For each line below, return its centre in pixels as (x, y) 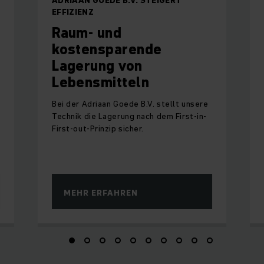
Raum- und (87, 32)
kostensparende (107, 49)
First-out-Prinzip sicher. (98, 128)
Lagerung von (97, 65)
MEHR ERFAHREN (101, 192)
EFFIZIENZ (73, 11)
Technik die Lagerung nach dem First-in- (129, 116)
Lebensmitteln (101, 82)
